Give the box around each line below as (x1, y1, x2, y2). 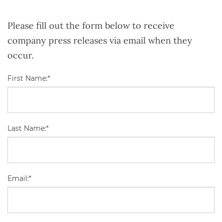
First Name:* (7, 73, 50, 83)
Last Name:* (7, 123, 49, 133)
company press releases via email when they (7, 34, 192, 46)
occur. (7, 49, 34, 61)
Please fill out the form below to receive (7, 19, 174, 31)
